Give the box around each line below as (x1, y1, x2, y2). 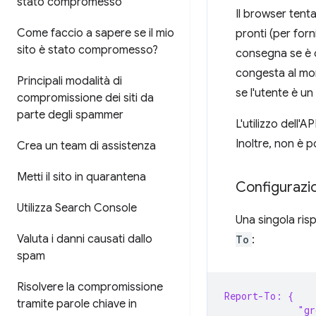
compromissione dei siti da (17, 91, 154, 105)
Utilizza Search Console (17, 201, 137, 215)
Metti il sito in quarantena (17, 170, 146, 184)
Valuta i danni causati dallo (17, 232, 152, 246)
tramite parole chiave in (17, 297, 137, 311)
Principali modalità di (17, 74, 122, 88)
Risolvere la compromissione (17, 280, 163, 294)
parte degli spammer (17, 108, 123, 122)
